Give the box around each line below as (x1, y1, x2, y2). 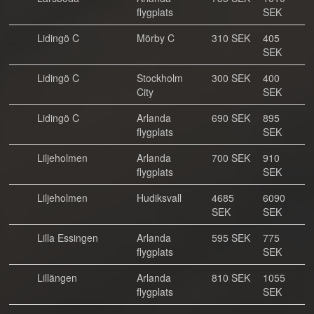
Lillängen (37, 271, 77, 285)
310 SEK (212, 31, 250, 45)
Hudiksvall (137, 191, 182, 205)
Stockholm (137, 71, 183, 85)
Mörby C (137, 31, 175, 45)
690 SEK (212, 111, 250, 125)
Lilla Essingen (37, 231, 98, 245)
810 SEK (212, 271, 250, 285)
